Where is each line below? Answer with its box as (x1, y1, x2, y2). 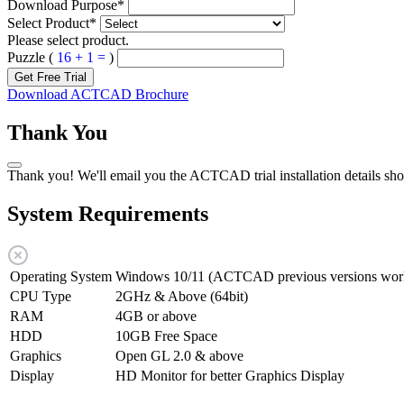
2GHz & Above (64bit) (115, 289, 248, 305)
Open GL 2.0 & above (115, 348, 243, 364)
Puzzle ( (7, 49, 57, 65)
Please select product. (7, 32, 129, 48)
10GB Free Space (115, 328, 217, 344)
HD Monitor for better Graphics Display (115, 368, 344, 384)
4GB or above (115, 308, 197, 325)
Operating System (10, 269, 112, 285)
